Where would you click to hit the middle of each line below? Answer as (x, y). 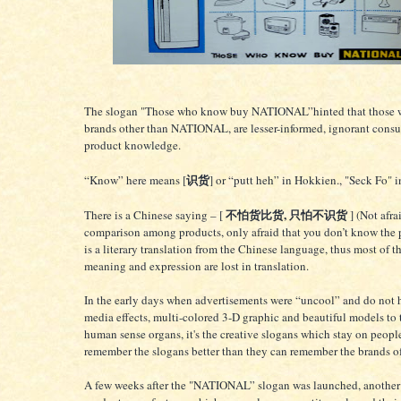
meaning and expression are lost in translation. (196, 265)
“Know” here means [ (135, 179)
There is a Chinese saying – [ (154, 214)
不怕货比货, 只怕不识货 (285, 214)
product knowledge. (132, 145)
